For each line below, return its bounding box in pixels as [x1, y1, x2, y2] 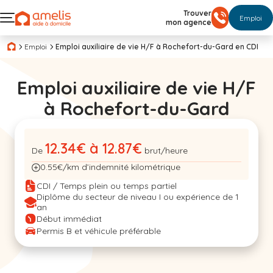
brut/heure [144, 145, 188, 156]
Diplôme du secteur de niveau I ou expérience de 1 [37, 191, 239, 202]
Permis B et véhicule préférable [37, 225, 161, 236]
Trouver [183, 9, 211, 18]
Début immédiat [37, 213, 102, 224]
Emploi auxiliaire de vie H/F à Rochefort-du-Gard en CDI [55, 42, 258, 51]
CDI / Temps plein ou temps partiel [37, 180, 177, 191]
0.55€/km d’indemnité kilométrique [40, 161, 180, 172]
